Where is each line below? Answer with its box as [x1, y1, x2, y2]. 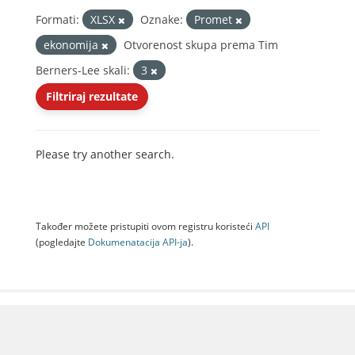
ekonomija [44, 37, 101, 52]
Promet [194, 12, 235, 27]
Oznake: [140, 12, 183, 27]
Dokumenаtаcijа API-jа [88, 235, 188, 248]
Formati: [36, 12, 79, 27]
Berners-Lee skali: [36, 63, 130, 78]
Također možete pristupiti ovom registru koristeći [36, 219, 255, 232]
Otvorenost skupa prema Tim [124, 37, 278, 52]
